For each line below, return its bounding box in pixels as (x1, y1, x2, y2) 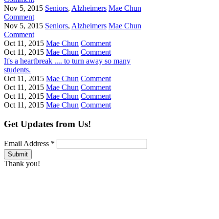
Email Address (4, 139, 51, 148)
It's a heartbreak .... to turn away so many (4, 57, 131, 66)
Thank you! (4, 159, 40, 168)
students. (4, 66, 31, 74)
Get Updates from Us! (4, 118, 91, 129)
